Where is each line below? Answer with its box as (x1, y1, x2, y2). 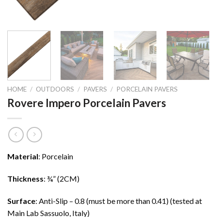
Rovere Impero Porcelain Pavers (7, 96, 166, 110)
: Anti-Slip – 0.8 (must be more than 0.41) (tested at (35, 196, 202, 205)
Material (7, 152, 38, 161)
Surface (7, 196, 35, 205)
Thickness (7, 173, 44, 183)
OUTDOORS (36, 85, 75, 93)
